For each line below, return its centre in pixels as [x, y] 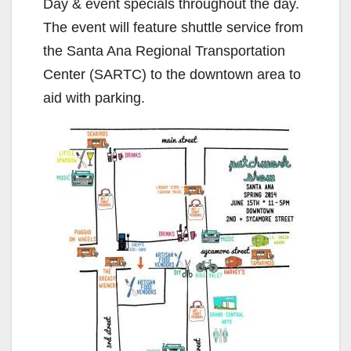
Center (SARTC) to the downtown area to [172, 74]
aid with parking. [94, 98]
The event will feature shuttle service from [173, 27]
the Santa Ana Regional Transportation [164, 51]
